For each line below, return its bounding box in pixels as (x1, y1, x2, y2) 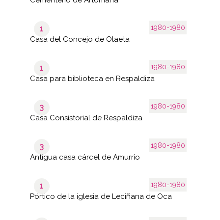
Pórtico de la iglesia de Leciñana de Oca (29, 192, 172, 201)
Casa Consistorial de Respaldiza (29, 113, 142, 122)
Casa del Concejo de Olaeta (29, 34, 130, 44)
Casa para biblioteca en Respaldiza (29, 74, 155, 83)
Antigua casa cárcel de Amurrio (29, 152, 140, 162)
